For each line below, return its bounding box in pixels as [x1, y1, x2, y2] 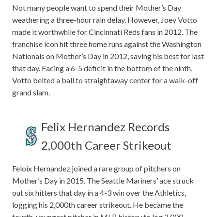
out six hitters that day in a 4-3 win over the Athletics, [12, 188, 186, 198]
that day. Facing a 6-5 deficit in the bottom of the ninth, [12, 63, 192, 73]
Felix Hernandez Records [41, 120, 170, 134]
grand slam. [12, 88, 51, 97]
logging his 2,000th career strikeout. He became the [12, 200, 183, 210]
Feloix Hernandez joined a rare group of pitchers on [12, 164, 181, 173]
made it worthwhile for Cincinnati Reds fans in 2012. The [12, 27, 198, 37]
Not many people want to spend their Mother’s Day [12, 3, 181, 13]
